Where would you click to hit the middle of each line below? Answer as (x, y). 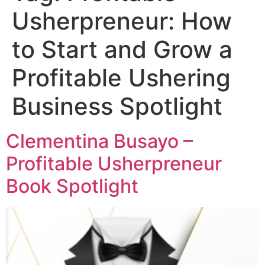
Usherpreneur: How (122, 21)
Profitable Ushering (121, 78)
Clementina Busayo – (99, 141)
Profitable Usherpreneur (114, 164)
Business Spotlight (117, 106)
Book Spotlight (72, 186)
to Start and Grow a (122, 50)
